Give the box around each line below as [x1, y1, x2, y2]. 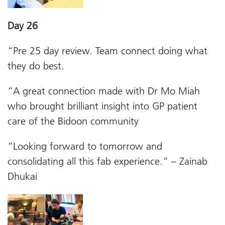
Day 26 [8, 19, 38, 32]
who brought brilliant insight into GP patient [8, 99, 197, 112]
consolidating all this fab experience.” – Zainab [8, 155, 207, 167]
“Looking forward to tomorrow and [8, 140, 162, 152]
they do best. [8, 59, 64, 72]
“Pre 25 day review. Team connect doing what [8, 44, 207, 57]
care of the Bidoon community [8, 115, 139, 127]
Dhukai [8, 170, 37, 182]
